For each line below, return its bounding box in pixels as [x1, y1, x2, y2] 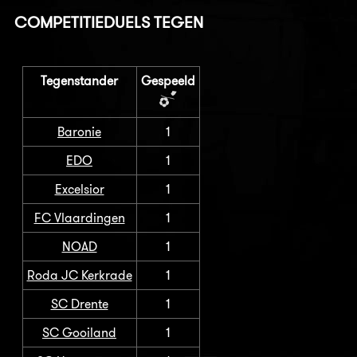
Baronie [57, 124, 101, 139]
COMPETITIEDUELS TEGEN [14, 12, 203, 33]
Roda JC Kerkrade [26, 267, 132, 283]
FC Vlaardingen [33, 210, 125, 226]
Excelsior [54, 181, 104, 197]
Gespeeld [140, 73, 195, 88]
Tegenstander [41, 73, 118, 88]
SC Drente [50, 296, 108, 312]
